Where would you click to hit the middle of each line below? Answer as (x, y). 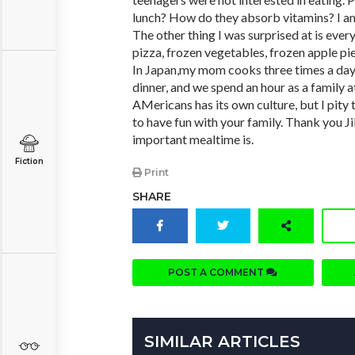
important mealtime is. (193, 139)
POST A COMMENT (218, 273)
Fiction (29, 161)
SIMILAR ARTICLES (222, 342)
